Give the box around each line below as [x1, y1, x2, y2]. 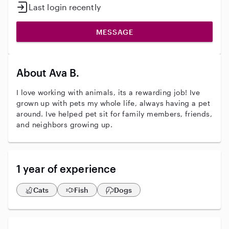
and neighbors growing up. [16, 120, 112, 129]
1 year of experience [16, 163, 117, 175]
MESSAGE [96, 27, 133, 36]
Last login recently [29, 2, 101, 12]
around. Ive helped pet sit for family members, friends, [16, 109, 212, 118]
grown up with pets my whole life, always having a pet [16, 99, 211, 107]
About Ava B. [16, 66, 80, 79]
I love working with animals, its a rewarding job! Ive [16, 88, 200, 97]
